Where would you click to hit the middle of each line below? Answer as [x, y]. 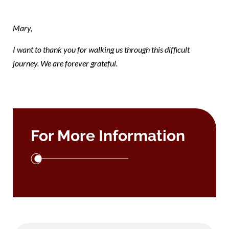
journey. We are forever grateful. [65, 63]
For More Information [108, 135]
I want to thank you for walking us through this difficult [101, 49]
